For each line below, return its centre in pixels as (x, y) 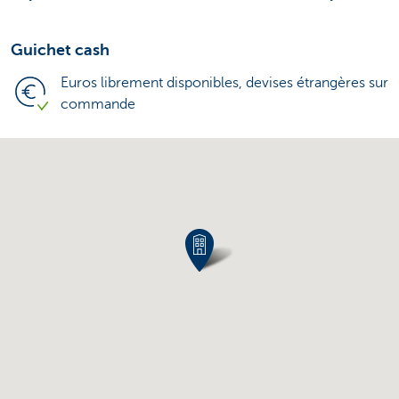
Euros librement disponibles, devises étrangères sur (224, 82)
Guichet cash (60, 49)
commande (98, 104)
